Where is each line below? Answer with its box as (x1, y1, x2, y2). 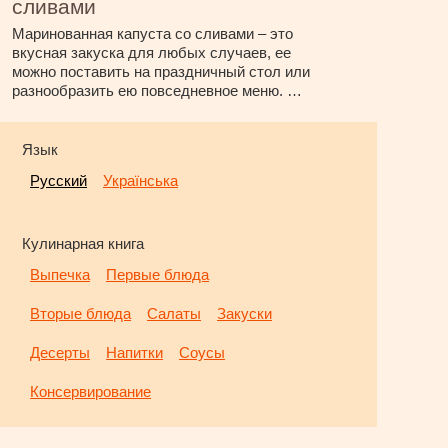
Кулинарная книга (22, 235, 145, 252)
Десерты (30, 344, 91, 361)
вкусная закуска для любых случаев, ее (12, 44, 292, 62)
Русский (30, 172, 88, 189)
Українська (103, 172, 179, 189)
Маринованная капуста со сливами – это (12, 25, 294, 43)
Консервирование (30, 383, 152, 400)
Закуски (217, 305, 273, 322)
